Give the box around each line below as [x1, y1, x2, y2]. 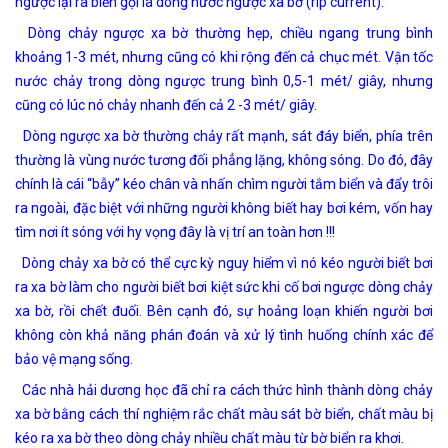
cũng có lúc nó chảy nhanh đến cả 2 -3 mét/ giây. [15, 96, 317, 113]
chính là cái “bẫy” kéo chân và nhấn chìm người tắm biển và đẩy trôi [15, 175, 433, 192]
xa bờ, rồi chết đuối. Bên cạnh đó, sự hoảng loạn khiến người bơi [15, 302, 433, 319]
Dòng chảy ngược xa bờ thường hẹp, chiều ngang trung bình [15, 24, 433, 41]
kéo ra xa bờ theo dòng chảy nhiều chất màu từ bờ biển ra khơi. [15, 429, 404, 446]
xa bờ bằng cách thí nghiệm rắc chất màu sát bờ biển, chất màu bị [15, 405, 433, 422]
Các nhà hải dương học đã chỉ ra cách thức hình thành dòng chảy [15, 381, 433, 398]
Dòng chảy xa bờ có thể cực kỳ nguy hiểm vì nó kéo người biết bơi [15, 254, 433, 271]
